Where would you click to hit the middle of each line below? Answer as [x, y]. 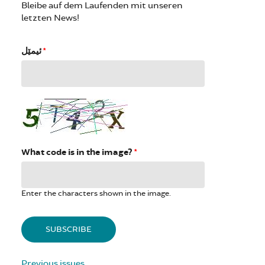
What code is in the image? [78, 152]
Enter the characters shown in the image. [96, 193]
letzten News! [50, 18]
